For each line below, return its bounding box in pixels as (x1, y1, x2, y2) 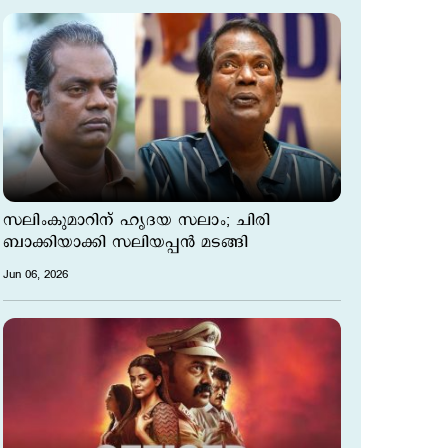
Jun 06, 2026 (3, 266, 68, 284)
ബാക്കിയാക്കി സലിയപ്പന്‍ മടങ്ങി (3, 231, 248, 255)
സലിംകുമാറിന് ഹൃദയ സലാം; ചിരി (3, 209, 270, 233)
